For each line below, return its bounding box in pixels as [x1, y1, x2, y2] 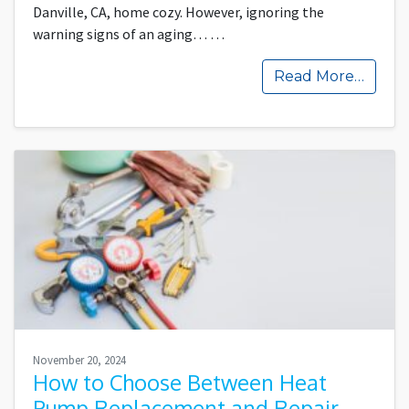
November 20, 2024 [33, 351, 126, 367]
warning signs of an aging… [33, 25, 210, 44]
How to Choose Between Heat [33, 368, 327, 396]
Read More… [274, 68, 364, 86]
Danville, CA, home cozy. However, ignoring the [33, 3, 324, 22]
